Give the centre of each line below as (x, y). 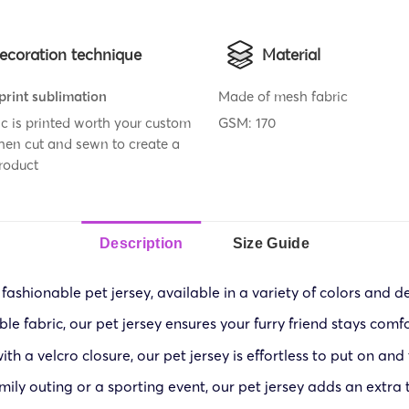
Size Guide (271, 243)
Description (142, 243)
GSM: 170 (247, 122)
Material (291, 54)
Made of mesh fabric (283, 96)
